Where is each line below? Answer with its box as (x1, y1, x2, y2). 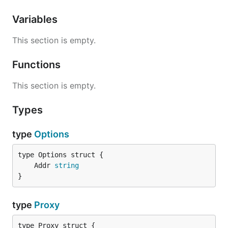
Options (34, 129, 69, 139)
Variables (12, 13, 60, 25)
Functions (12, 59, 63, 71)
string (54, 161, 79, 169)
